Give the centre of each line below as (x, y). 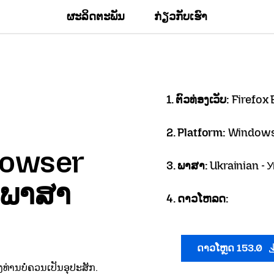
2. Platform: (197, 133)
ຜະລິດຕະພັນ (96, 17)
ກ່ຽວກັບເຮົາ (181, 17)
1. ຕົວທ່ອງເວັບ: (199, 100)
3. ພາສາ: (188, 166)
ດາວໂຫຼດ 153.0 (231, 248)
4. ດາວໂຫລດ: (198, 199)
